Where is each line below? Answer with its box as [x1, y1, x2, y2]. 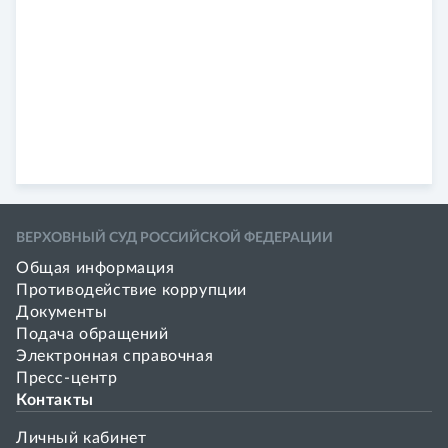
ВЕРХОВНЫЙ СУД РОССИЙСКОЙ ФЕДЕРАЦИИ [16, 231, 333, 245]
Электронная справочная [16, 348, 214, 364]
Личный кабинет [16, 430, 147, 446]
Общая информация [16, 260, 175, 276]
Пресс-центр [16, 370, 118, 386]
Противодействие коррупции [16, 282, 247, 298]
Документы [16, 304, 108, 320]
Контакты [16, 392, 94, 408]
